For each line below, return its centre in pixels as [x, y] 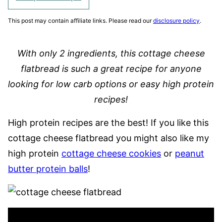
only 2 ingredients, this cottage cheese [122, 53]
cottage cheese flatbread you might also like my [109, 138]
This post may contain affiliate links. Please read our [81, 21]
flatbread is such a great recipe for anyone [111, 69]
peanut [190, 153]
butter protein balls [48, 169]
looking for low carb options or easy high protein [111, 84]
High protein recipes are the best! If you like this [108, 123]
